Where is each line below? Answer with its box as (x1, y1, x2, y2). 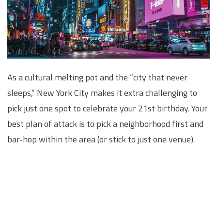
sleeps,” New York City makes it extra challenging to (7, 86, 197, 100)
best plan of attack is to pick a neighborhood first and (7, 117, 203, 131)
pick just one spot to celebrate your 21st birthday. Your (7, 102, 207, 115)
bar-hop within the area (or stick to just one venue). (7, 133, 195, 146)
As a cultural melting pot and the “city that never (7, 71, 187, 84)
